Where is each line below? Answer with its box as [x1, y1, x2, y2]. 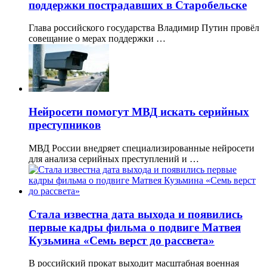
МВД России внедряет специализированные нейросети [29, 142, 254, 153]
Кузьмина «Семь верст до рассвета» [29, 234, 215, 247]
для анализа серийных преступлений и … [29, 153, 199, 164]
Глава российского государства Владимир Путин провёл [29, 23, 259, 33]
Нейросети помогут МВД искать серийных [29, 105, 249, 119]
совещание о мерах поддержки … [29, 33, 166, 44]
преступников [29, 119, 101, 132]
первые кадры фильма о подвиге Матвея [29, 221, 241, 234]
